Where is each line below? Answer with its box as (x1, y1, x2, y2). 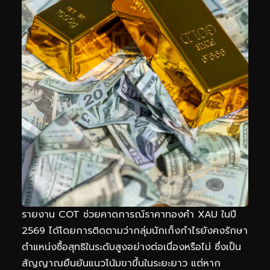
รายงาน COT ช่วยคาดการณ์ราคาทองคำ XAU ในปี (22, 207, 236, 222)
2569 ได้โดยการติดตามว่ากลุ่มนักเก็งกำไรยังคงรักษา (22, 223, 248, 238)
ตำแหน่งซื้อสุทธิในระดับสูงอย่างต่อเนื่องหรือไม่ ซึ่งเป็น (22, 239, 241, 254)
